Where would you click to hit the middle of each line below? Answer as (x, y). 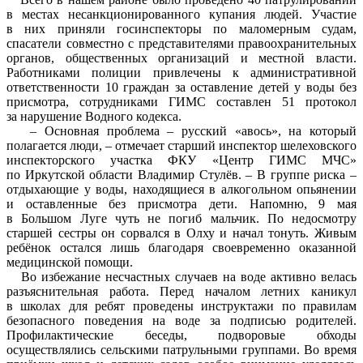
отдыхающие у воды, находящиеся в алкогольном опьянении (181, 189)
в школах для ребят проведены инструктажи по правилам (181, 305)
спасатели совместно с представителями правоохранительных (181, 43)
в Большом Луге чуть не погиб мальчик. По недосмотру (181, 218)
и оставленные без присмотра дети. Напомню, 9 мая (181, 203)
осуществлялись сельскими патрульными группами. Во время (181, 349)
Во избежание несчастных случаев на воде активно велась (181, 276)
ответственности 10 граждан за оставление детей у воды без (181, 87)
